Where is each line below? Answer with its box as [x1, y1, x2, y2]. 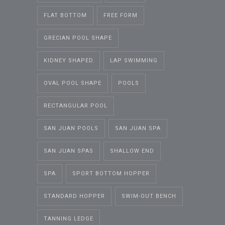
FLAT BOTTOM [44, 12, 87, 19]
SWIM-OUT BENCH [122, 192, 176, 199]
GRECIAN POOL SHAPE [44, 34, 112, 41]
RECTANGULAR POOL [44, 102, 107, 109]
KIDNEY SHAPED [44, 57, 93, 64]
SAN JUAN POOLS [44, 125, 98, 132]
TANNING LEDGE [44, 215, 93, 222]
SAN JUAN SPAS [44, 147, 93, 154]
